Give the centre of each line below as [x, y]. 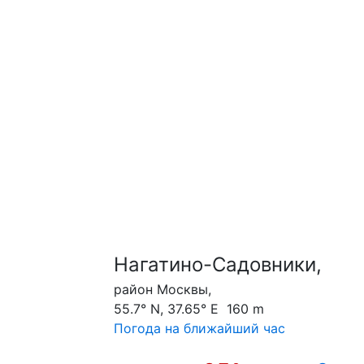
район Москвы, [162, 290]
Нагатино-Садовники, [218, 265]
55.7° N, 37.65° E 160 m [189, 309]
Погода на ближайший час [199, 329]
